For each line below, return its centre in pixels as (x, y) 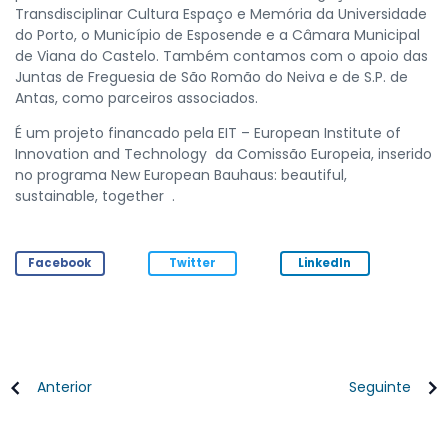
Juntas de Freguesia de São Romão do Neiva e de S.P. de (211, 76)
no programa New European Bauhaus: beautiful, (181, 174)
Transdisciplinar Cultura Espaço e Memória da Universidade (221, 13)
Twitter (192, 262)
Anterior (64, 387)
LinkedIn (325, 262)
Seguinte (380, 387)
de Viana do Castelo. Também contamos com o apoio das (221, 55)
